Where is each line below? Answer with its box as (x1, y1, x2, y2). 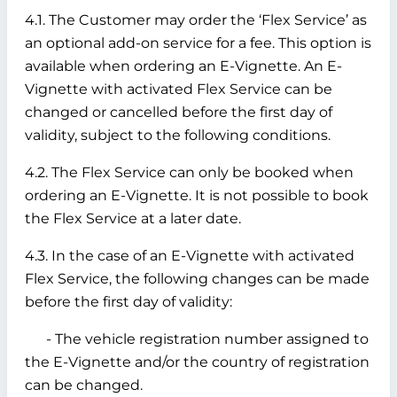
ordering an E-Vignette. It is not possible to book (25, 187, 369, 204)
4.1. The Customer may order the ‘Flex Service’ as (25, 12, 367, 28)
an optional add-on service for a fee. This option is (25, 35, 371, 51)
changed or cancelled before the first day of (25, 104, 332, 121)
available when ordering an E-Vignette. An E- (25, 58, 342, 74)
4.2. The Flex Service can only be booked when (25, 164, 354, 181)
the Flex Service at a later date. (25, 210, 241, 227)
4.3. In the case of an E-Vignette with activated (25, 247, 354, 264)
